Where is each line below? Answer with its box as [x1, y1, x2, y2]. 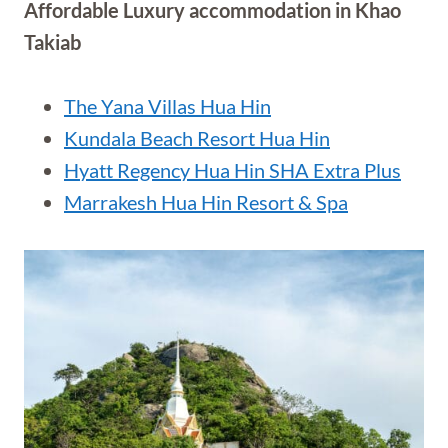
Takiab [24, 30, 81, 54]
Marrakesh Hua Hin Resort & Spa [64, 190, 348, 214]
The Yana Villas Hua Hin [64, 94, 271, 118]
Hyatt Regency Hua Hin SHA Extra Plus [64, 158, 401, 182]
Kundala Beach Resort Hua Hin [64, 126, 330, 150]
